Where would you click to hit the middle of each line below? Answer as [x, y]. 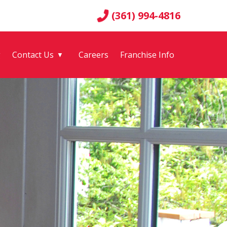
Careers [93, 54]
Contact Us [33, 54]
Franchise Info [147, 54]
